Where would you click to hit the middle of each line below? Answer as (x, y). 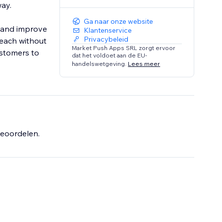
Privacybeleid (106, 39)
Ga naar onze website (119, 22)
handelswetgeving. (100, 63)
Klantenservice (108, 30)
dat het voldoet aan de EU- (110, 55)
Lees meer (144, 63)
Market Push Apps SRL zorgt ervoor (124, 48)
